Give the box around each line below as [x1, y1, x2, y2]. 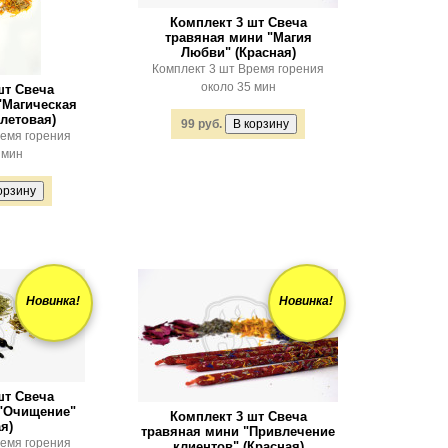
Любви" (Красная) [180, 45, 296, 60]
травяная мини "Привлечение [141, 424, 335, 439]
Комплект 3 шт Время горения [152, 62, 324, 76]
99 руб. [181, 117, 222, 131]
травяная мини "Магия [164, 30, 312, 45]
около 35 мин [200, 80, 276, 94]
